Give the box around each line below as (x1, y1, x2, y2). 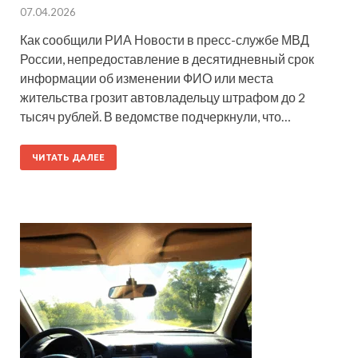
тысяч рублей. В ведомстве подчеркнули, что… (20, 108, 291, 124)
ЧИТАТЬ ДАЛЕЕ (32, 152, 105, 162)
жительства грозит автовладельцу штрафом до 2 (20, 89, 305, 105)
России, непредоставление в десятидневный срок (20, 50, 314, 66)
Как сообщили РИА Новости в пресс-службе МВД (20, 31, 309, 47)
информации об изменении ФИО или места (20, 70, 273, 86)
